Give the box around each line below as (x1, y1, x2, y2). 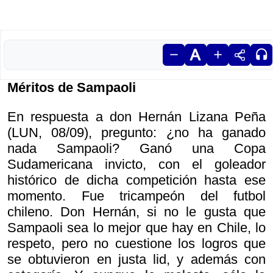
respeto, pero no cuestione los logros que (7, 236, 266, 252)
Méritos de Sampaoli (7, 80, 136, 96)
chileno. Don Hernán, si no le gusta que (7, 204, 266, 220)
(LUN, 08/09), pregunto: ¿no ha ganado (7, 125, 266, 141)
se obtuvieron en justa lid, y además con (7, 252, 266, 268)
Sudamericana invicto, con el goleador (7, 157, 266, 172)
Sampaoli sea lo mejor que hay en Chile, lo (7, 220, 266, 236)
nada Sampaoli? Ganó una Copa (7, 141, 266, 157)
